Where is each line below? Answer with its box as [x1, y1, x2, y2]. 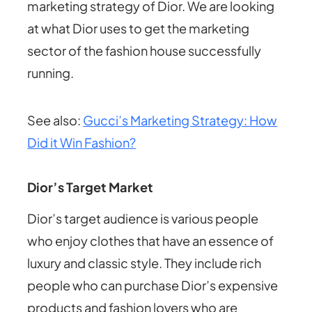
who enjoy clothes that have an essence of [27, 233, 274, 249]
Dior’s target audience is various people [27, 210, 259, 227]
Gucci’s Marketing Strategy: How [83, 111, 278, 128]
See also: [27, 111, 84, 128]
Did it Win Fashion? [27, 134, 136, 150]
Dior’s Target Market [27, 178, 154, 195]
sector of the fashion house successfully [27, 42, 262, 58]
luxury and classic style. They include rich [27, 255, 262, 272]
